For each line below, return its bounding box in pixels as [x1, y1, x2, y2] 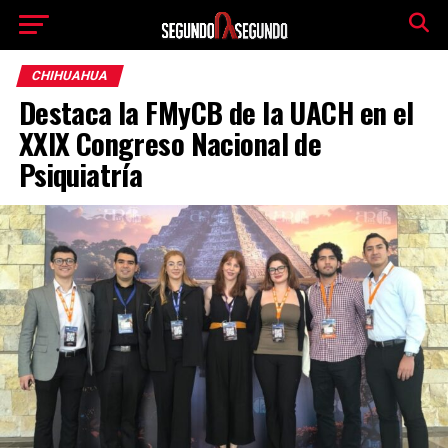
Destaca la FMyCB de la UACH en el [18, 91, 414, 133]
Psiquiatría [18, 153, 143, 195]
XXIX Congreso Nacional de [18, 122, 322, 164]
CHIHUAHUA [29, 68, 110, 83]
